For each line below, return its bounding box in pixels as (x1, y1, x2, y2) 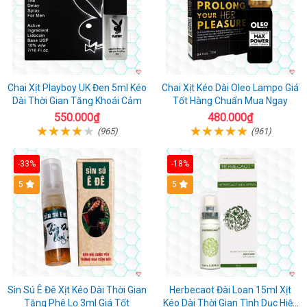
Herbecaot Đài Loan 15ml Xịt (169, 284, 291, 295)
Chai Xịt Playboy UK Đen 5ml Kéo (7, 82, 147, 93)
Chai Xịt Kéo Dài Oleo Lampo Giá (162, 82, 299, 93)
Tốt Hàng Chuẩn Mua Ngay (173, 95, 288, 106)
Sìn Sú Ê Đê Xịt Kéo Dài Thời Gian (7, 284, 147, 295)
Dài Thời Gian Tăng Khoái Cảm (12, 95, 142, 106)
